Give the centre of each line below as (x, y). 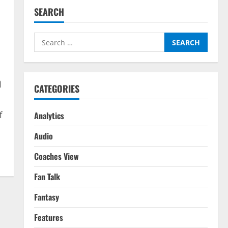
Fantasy (46, 197)
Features (48, 217)
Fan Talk (47, 177)
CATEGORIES (56, 89)
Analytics (49, 116)
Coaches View (56, 156)
